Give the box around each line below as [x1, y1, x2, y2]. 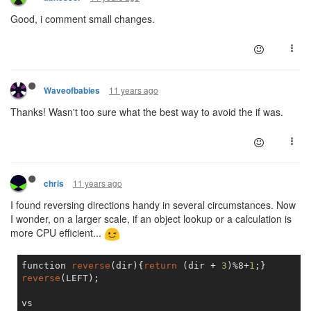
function [22, 260, 72, 271]
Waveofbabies [44, 85, 100, 96]
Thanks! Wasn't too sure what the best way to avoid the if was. [10, 105, 283, 119]
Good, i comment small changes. [10, 12, 155, 26]
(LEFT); [60, 272, 99, 283]
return [144, 260, 177, 271]
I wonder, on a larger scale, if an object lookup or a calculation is [10, 212, 292, 226]
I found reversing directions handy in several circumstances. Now [10, 198, 296, 212]
